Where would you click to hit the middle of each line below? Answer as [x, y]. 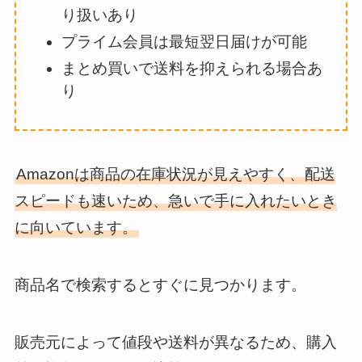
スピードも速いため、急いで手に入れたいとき [175, 201]
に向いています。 [76, 228]
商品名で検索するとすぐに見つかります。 [160, 284]
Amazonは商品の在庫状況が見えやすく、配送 [175, 175]
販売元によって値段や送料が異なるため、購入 [175, 342]
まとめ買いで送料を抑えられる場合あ [192, 68]
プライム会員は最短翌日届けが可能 [185, 42]
